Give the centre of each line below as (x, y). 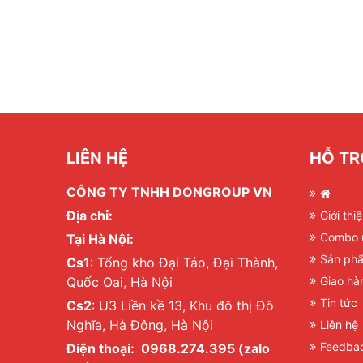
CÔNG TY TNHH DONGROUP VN (169, 192)
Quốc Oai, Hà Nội (120, 282)
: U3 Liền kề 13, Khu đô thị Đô (183, 306)
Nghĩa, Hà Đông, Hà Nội (140, 325)
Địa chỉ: (91, 216)
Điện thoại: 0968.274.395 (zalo (168, 349)
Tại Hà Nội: (100, 239)
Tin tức (339, 303)
